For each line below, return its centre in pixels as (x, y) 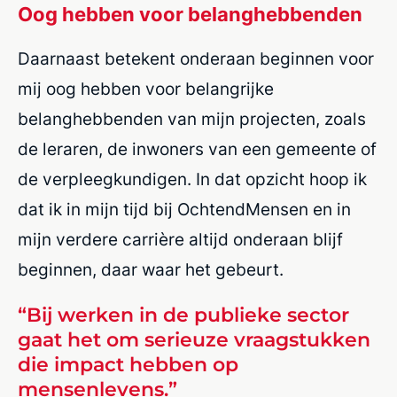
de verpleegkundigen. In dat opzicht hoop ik (192, 180)
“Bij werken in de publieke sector (183, 315)
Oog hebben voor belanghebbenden (190, 15)
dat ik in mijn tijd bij (97, 210)
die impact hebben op (128, 365)
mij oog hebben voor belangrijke (146, 90)
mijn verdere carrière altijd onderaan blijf (180, 240)
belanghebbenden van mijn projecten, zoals (192, 120)
